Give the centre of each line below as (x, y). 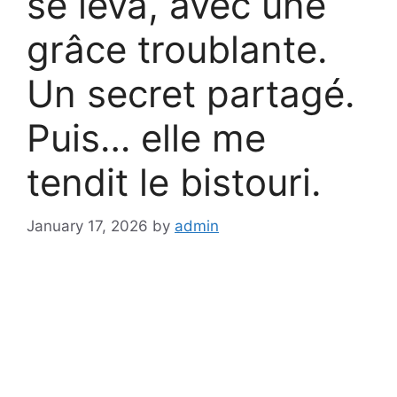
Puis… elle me (146, 138)
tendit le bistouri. (174, 182)
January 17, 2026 (87, 226)
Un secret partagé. (191, 93)
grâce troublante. (177, 49)
